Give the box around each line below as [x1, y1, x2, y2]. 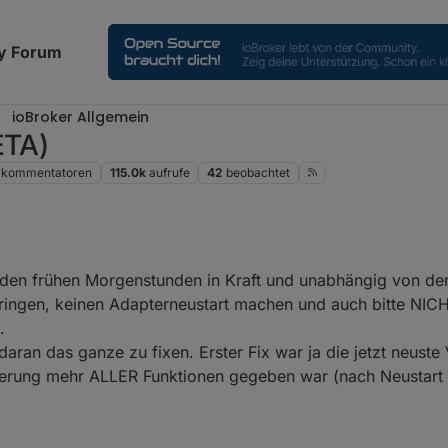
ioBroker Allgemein [12, 107, 149, 127]
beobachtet [226, 165, 291, 181]
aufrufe [148, 165, 190, 181]
